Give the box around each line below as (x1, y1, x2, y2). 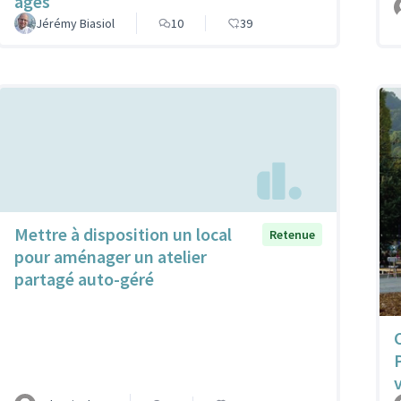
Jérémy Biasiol (36, 15, 115, 31)
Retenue (269, 226, 315, 243)
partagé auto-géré (14, 267, 154, 290)
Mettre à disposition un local (14, 222, 232, 245)
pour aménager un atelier (14, 244, 207, 268)
